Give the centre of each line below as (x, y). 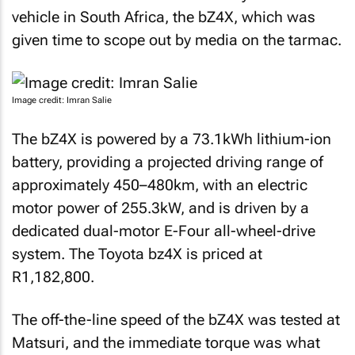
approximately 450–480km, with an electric (160, 185)
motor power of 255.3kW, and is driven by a (160, 208)
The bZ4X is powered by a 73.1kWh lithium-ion (172, 139)
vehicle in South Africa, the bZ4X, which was (164, 17)
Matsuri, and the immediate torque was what (166, 343)
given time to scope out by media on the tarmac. (177, 40)
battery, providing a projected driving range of (168, 162)
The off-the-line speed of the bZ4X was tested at (176, 320)
